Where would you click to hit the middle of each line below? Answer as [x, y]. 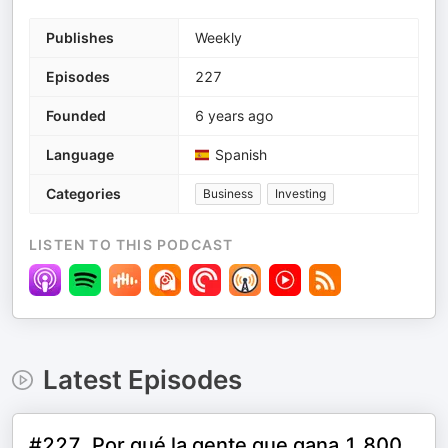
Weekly [218, 38]
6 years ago [234, 116]
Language [80, 155]
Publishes [80, 38]
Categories [83, 194]
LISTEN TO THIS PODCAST [131, 245]
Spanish [241, 155]
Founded [76, 116]
